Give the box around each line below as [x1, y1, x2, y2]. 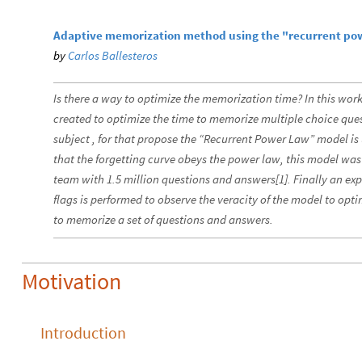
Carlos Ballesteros [68, 47, 158, 63]
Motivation [22, 266, 121, 296]
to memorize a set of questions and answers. [53, 211, 273, 227]
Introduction [40, 322, 126, 343]
